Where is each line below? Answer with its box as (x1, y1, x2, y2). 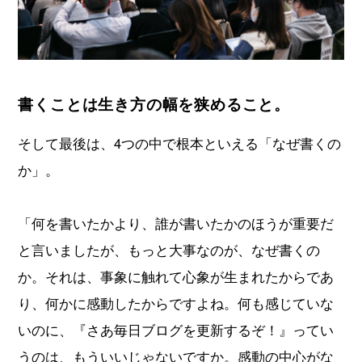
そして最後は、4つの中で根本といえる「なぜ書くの (18, 133, 342, 154)
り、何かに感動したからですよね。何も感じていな (18, 293, 335, 314)
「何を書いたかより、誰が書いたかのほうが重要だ (18, 213, 335, 234)
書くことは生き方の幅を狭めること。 (18, 91, 291, 115)
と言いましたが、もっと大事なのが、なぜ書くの (18, 240, 321, 260)
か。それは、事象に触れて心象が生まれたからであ (18, 267, 335, 287)
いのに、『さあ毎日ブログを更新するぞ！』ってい (18, 320, 335, 340)
